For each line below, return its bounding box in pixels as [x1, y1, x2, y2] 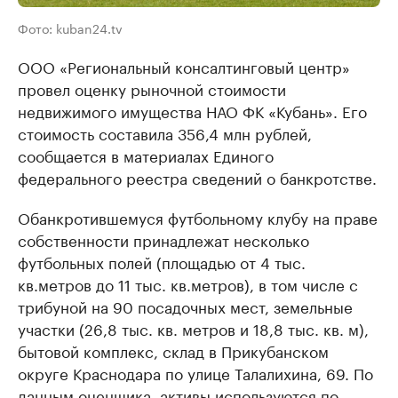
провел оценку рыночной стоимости [18, 76, 286, 99]
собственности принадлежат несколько [18, 227, 309, 251]
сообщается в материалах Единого [18, 142, 274, 166]
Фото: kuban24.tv [18, 17, 123, 37]
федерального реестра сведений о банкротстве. [18, 164, 377, 188]
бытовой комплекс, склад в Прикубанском [18, 338, 329, 362]
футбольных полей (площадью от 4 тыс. [18, 249, 306, 273]
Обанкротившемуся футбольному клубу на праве [18, 204, 378, 228]
